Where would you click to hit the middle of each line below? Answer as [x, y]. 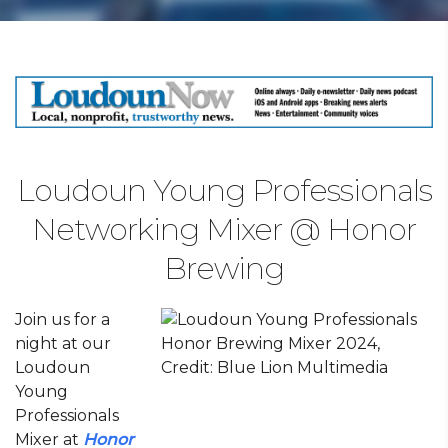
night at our [63, 343]
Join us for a [62, 319]
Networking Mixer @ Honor [224, 229]
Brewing [224, 268]
